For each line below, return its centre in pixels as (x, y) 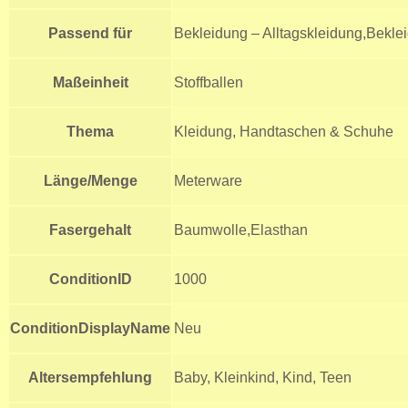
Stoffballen (209, 82)
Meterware (208, 180)
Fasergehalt (90, 229)
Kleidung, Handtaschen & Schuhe (284, 131)
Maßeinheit (90, 82)
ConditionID (90, 279)
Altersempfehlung (90, 377)
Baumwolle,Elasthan (241, 229)
